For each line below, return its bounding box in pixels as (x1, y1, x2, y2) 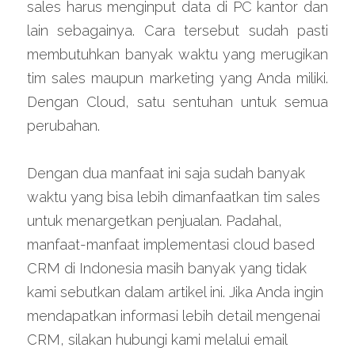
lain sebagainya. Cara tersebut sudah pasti (27, 22, 328, 40)
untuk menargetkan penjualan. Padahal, (27, 212, 282, 230)
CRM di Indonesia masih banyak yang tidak (27, 260, 307, 277)
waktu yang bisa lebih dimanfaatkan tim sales (27, 189, 320, 206)
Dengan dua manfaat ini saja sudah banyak (27, 165, 305, 182)
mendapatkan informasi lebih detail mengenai (27, 307, 320, 325)
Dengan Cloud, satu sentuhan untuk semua (27, 94, 328, 111)
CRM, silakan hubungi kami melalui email (27, 331, 287, 349)
